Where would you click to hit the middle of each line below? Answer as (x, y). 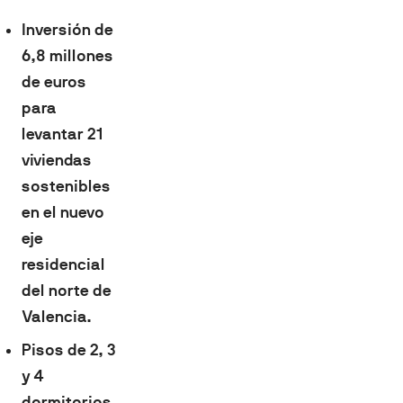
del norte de (67, 290)
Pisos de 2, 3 (69, 349)
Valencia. (57, 316)
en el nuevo (63, 212)
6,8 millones (67, 55)
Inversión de (67, 29)
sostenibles (66, 186)
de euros (54, 81)
